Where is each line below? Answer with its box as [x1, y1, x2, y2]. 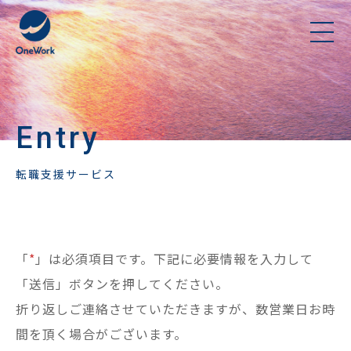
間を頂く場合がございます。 [16, 324, 187, 343]
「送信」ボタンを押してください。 [16, 273, 229, 293]
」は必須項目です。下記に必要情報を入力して [35, 248, 313, 268]
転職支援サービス [16, 166, 116, 183]
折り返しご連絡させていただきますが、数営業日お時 [16, 299, 335, 318]
